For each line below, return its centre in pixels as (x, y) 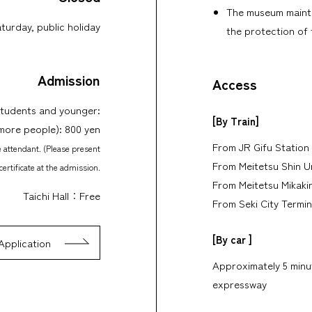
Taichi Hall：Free (62, 195)
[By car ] (232, 239)
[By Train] (236, 120)
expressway (240, 283)
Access (235, 84)
